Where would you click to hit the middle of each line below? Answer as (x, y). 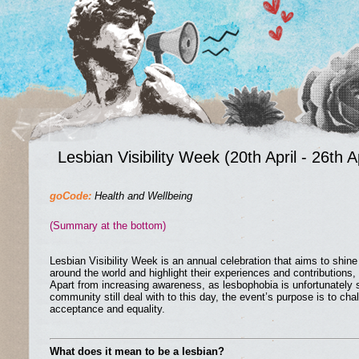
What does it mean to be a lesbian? (137, 351)
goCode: (71, 196)
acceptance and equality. (107, 309)
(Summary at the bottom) (108, 226)
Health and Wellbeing (145, 196)
